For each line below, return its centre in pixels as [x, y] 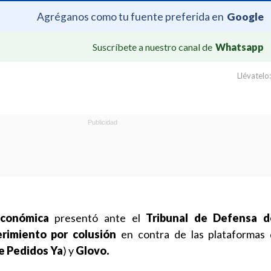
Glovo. [92, 250]
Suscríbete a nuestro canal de [152, 47]
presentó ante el [97, 218]
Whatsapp [240, 47]
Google [245, 16]
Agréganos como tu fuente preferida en [130, 16]
